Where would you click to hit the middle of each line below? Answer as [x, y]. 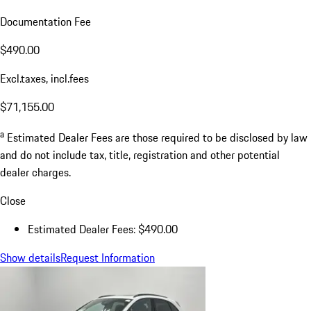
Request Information [108, 257]
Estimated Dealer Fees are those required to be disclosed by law [157, 137]
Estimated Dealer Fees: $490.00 [103, 229]
